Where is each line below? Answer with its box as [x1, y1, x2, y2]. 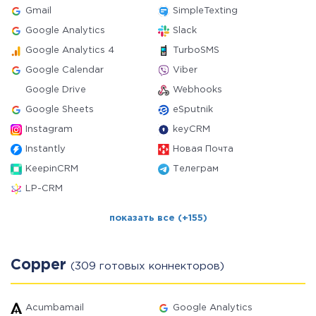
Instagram [25, 126, 73, 133]
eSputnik [173, 106, 213, 114]
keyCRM [173, 126, 210, 133]
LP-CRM [25, 185, 63, 193]
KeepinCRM [25, 165, 78, 173]
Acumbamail [25, 304, 84, 312]
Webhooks [173, 86, 222, 94]
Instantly [25, 145, 66, 153]
